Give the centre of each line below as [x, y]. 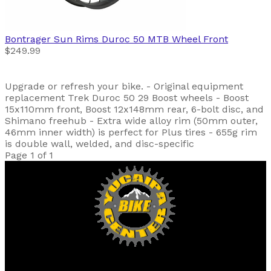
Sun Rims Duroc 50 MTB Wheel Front [141, 39]
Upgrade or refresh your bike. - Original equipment [124, 86]
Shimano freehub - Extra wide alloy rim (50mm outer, [131, 120]
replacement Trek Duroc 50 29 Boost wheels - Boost [127, 97]
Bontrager [28, 39]
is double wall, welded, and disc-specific [100, 143]
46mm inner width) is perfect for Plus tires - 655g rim [131, 132]
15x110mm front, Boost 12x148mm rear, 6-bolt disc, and [134, 109]
